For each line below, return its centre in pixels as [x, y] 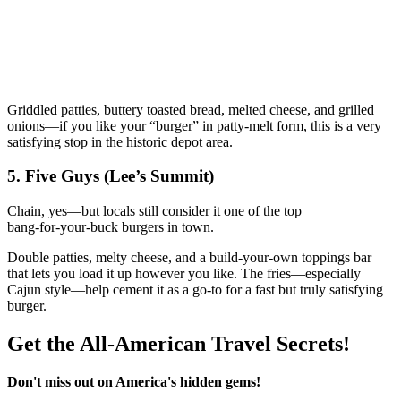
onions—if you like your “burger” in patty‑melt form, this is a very [194, 125]
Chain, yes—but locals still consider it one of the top [154, 211]
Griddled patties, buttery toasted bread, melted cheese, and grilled [191, 109]
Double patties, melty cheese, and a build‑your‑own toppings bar [189, 257]
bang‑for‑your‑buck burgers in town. [111, 227]
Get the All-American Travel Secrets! [179, 343]
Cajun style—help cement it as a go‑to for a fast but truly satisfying [195, 290]
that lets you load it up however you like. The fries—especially [184, 273]
